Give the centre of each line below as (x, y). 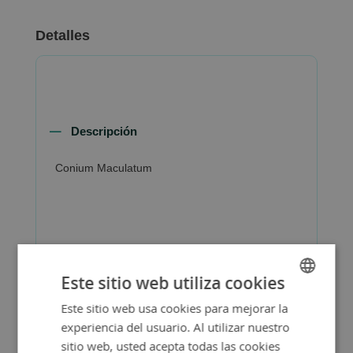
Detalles (62, 36)
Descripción (104, 131)
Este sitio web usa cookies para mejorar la (175, 308)
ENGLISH (286, 333)
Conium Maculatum (104, 167)
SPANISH (286, 306)
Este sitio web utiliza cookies (173, 282)
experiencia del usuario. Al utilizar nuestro (175, 327)
